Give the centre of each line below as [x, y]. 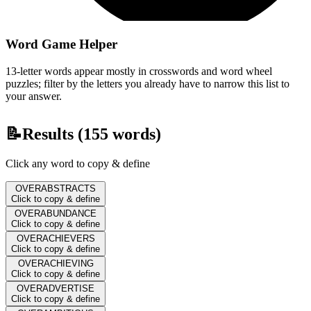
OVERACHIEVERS [56, 238]
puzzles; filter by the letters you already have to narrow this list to [148, 83]
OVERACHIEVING [56, 263]
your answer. [34, 96]
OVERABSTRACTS [56, 188]
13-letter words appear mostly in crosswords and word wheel [139, 71]
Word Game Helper [61, 44]
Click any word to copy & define [78, 163]
